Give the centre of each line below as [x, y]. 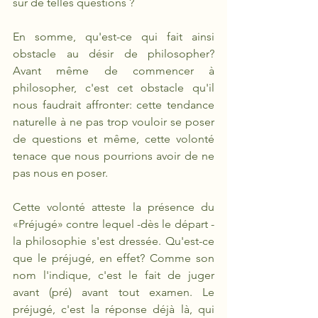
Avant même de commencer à [114, 71]
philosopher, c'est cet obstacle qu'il [114, 88]
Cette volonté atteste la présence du [114, 207]
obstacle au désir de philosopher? [114, 54]
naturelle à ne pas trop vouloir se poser [114, 122]
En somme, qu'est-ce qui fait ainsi [114, 37]
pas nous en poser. [62, 173]
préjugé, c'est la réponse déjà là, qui [114, 309]
